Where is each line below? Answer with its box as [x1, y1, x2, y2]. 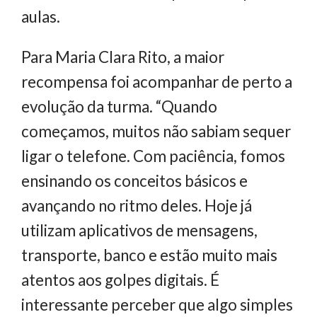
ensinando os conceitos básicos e [21, 171, 248, 191]
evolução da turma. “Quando [21, 97, 217, 117]
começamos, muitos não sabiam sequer [21, 122, 291, 142]
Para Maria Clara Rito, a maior [21, 47, 224, 67]
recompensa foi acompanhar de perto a [21, 72, 292, 92]
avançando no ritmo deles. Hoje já [21, 196, 252, 216]
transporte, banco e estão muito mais [21, 246, 277, 265]
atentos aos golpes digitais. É [21, 270, 219, 290]
